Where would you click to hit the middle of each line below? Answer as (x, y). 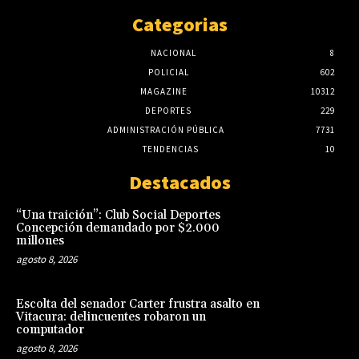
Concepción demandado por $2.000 (118, 228)
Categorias (179, 24)
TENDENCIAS (171, 149)
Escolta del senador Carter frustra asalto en (138, 305)
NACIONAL (173, 52)
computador (50, 330)
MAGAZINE (163, 91)
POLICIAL (168, 72)
